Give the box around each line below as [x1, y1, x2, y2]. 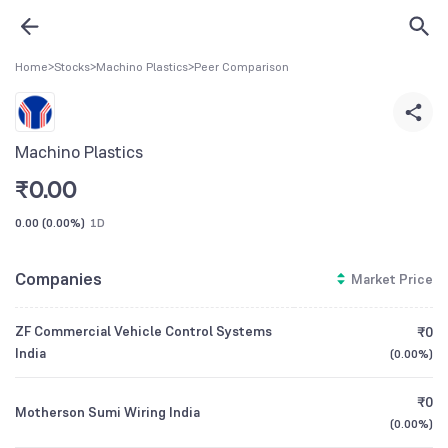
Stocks [54, 59, 90, 75]
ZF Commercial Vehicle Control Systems [15, 322, 272, 340]
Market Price [351, 270, 433, 288]
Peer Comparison [194, 59, 289, 75]
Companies [15, 266, 102, 291]
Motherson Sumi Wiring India [15, 403, 200, 421]
